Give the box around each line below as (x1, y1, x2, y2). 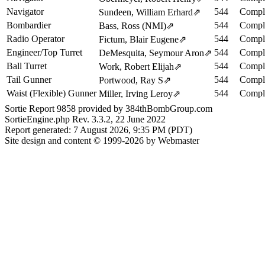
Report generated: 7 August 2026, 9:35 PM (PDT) (5, 124, 192, 135)
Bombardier (7, 20, 51, 30)
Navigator (7, 7, 44, 17)
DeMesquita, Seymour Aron (99, 48, 204, 58)
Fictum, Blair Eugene (99, 34, 179, 44)
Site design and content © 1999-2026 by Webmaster (5, 135, 199, 146)
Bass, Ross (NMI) (99, 21, 166, 31)
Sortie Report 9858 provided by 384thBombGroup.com (5, 103, 212, 114)
